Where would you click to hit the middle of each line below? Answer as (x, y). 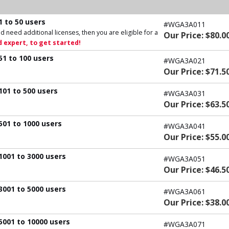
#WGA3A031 (185, 93)
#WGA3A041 (185, 126)
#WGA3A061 (185, 191)
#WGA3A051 (185, 158)
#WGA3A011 (185, 24)
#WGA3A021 (185, 60)
